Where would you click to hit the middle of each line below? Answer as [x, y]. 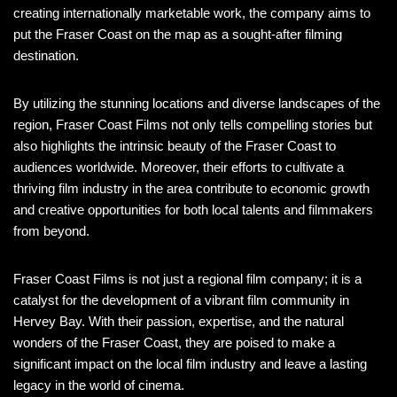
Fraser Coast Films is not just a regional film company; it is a [187, 279]
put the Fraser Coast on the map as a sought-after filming [178, 35]
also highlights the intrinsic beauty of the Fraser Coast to [175, 146]
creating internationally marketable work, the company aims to [192, 13]
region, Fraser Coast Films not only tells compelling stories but [193, 125]
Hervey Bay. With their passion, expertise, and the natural [179, 322]
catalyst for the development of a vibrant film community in [181, 300]
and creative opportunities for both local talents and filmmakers [193, 210]
